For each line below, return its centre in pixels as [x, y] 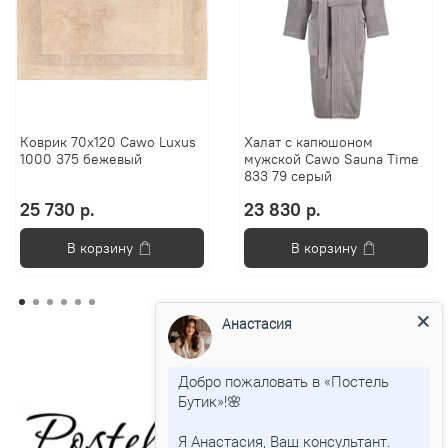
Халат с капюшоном [309, 142]
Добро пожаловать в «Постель [283, 380]
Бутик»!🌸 [210, 400]
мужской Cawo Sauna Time [332, 159]
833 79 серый [288, 176]
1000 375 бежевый [81, 159]
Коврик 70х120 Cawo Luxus [108, 142]
